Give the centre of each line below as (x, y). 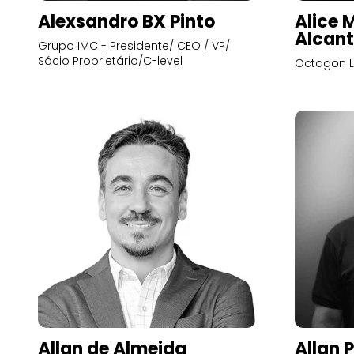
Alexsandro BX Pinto (126, 22)
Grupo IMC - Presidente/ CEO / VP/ (134, 46)
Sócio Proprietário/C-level (110, 61)
